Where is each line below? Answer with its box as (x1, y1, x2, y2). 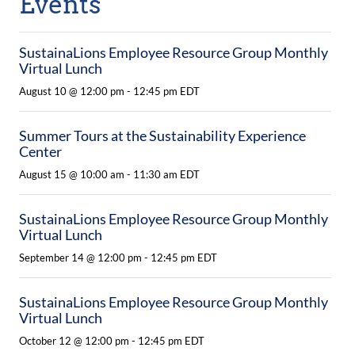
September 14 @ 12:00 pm (19, 251, 143, 264)
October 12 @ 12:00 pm (19, 334, 130, 347)
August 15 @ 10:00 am (19, 168, 125, 181)
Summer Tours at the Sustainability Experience (19, 127, 307, 144)
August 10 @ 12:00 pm (19, 85, 125, 97)
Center (19, 143, 63, 160)
